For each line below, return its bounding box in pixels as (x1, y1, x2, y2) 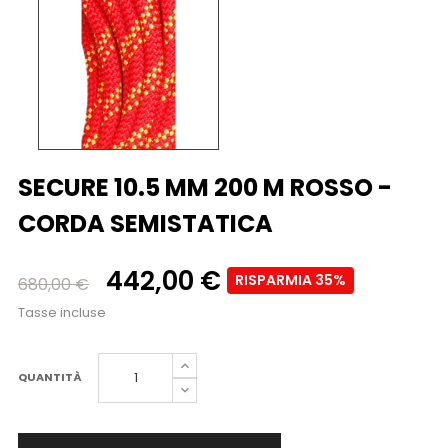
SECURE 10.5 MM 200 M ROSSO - (18, 171, 392, 205)
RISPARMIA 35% (235, 270, 346, 291)
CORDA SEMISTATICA (18, 207, 273, 241)
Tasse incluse (18, 303, 106, 323)
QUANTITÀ (18, 369, 82, 386)
